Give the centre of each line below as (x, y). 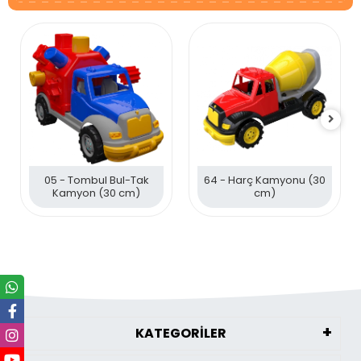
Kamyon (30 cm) (96, 193)
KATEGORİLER (180, 333)
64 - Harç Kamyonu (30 (265, 180)
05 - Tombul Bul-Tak (96, 180)
